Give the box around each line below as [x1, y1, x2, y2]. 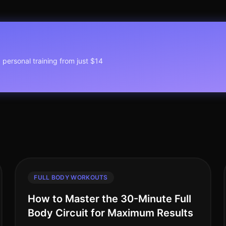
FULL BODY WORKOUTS [34, 174, 108, 181]
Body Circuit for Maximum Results [28, 207, 194, 219]
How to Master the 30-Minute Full [28, 193, 192, 205]
